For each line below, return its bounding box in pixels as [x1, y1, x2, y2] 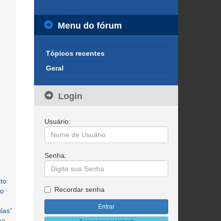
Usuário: [44, 117, 71, 125]
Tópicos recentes [45, 49, 105, 57]
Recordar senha [54, 185, 105, 193]
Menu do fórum [57, 21, 122, 31]
